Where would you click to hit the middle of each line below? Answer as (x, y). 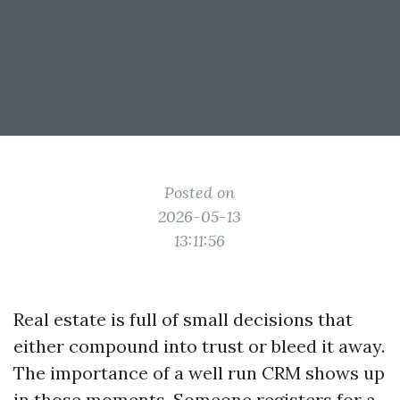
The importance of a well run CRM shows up (199, 373)
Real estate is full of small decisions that (183, 319)
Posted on (200, 192)
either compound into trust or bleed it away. (199, 346)
